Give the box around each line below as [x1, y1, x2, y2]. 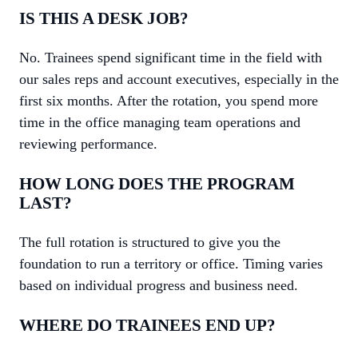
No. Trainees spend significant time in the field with [19, 50, 322, 66]
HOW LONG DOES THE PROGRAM [19, 174, 295, 193]
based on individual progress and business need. [19, 277, 298, 293]
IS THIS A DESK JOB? [19, 9, 189, 28]
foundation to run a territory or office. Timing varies [19, 256, 323, 272]
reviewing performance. [19, 136, 157, 152]
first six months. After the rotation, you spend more [19, 93, 318, 109]
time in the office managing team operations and [19, 114, 300, 130]
